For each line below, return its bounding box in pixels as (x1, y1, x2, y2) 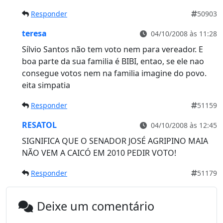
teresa (22, 27, 47, 39)
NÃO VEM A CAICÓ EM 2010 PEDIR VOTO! (22, 147, 176, 158)
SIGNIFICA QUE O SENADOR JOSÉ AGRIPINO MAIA (22, 135, 208, 146)
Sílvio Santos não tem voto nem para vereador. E (22, 43, 203, 55)
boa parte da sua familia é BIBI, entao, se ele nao (22, 55, 204, 67)
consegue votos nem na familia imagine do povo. (22, 67, 207, 79)
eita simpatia (22, 79, 70, 91)
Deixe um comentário (37, 198, 154, 214)
